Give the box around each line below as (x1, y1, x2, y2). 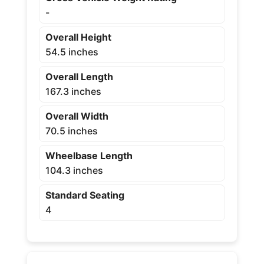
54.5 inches (45, 45, 98, 58)
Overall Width (45, 110, 108, 122)
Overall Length (45, 70, 113, 82)
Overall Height (45, 31, 111, 43)
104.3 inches (45, 164, 103, 176)
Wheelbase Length (45, 149, 133, 161)
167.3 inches (45, 85, 101, 97)
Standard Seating (45, 189, 124, 201)
